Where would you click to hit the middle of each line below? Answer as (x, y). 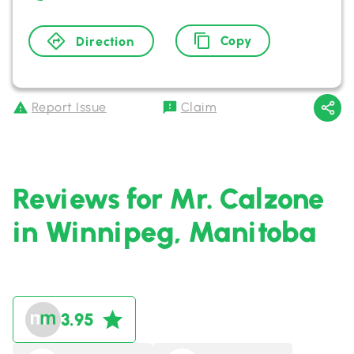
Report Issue (69, 107)
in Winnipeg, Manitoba (165, 232)
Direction (105, 41)
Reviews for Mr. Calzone (168, 199)
